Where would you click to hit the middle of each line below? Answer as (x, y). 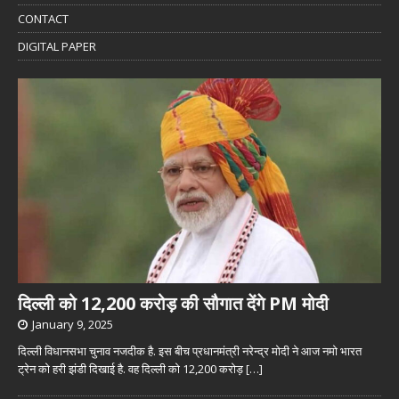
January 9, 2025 (73, 324)
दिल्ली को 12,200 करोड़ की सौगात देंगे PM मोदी (173, 303)
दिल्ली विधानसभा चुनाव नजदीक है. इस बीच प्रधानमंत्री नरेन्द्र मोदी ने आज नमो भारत (190, 350)
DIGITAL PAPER (57, 47)
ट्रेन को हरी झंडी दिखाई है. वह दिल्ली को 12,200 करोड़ (132, 368)
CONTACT (43, 19)
